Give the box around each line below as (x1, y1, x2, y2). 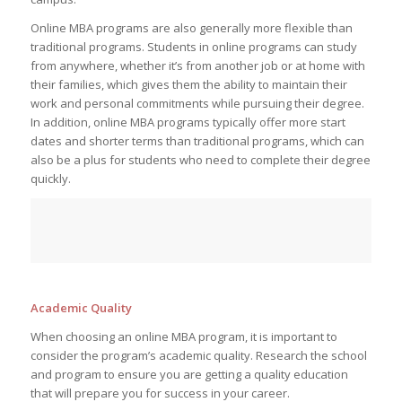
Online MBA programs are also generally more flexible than (30, 20, 353, 37)
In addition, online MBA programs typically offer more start (30, 114, 345, 131)
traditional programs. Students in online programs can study (30, 39, 357, 56)
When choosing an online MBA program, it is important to (30, 328, 337, 345)
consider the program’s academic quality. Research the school (30, 346, 367, 363)
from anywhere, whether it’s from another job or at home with (30, 57, 365, 74)
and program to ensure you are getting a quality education (30, 365, 348, 382)
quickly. (30, 170, 71, 188)
